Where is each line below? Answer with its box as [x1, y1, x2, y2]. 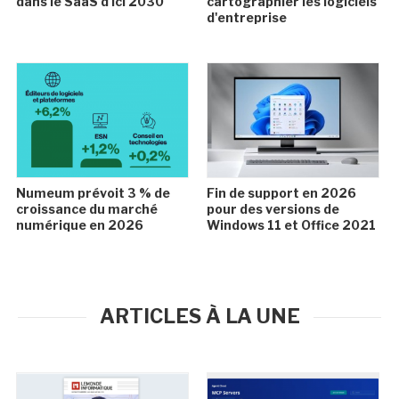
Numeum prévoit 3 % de [16, 185, 171, 200]
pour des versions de [206, 201, 339, 216]
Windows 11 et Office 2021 [206, 217, 376, 232]
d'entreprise [206, 10, 287, 25]
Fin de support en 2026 [206, 185, 356, 200]
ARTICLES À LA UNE [99, 305, 300, 328]
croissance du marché [16, 201, 159, 216]
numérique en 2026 [16, 217, 144, 232]
